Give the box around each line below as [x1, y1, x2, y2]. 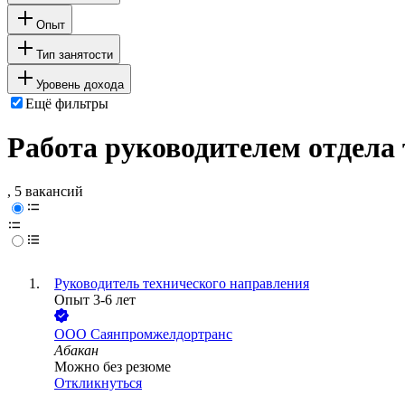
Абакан [54, 343, 99, 359]
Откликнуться [54, 375, 142, 391]
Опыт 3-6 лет [54, 292, 136, 308]
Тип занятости [36, 47, 113, 61]
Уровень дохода [36, 77, 124, 91]
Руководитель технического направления [54, 276, 309, 292]
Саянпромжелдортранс [90, 326, 232, 343]
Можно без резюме [54, 359, 171, 375]
